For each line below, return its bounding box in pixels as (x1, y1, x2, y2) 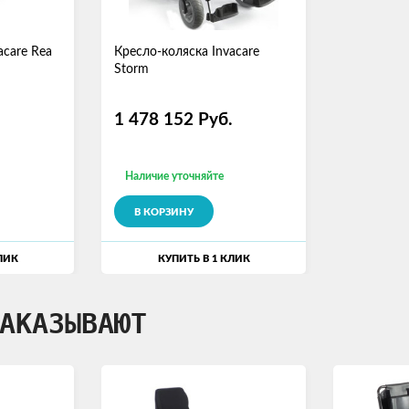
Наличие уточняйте (125, 171, 225, 182)
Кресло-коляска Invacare (114, 46, 260, 58)
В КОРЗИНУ (134, 207, 194, 217)
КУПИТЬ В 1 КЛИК (157, 254, 250, 264)
